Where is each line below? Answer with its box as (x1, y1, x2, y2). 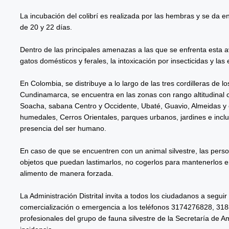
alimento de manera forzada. (19, 169, 113, 177)
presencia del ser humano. (19, 124, 106, 132)
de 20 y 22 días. (19, 22, 74, 31)
